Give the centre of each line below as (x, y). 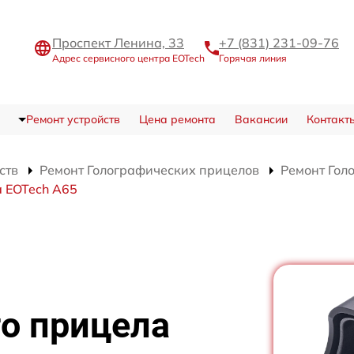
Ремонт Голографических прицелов (149, 170)
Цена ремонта (177, 119)
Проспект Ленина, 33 (118, 42)
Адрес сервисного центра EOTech (128, 58)
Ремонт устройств (73, 119)
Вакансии (261, 119)
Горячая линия (253, 58)
